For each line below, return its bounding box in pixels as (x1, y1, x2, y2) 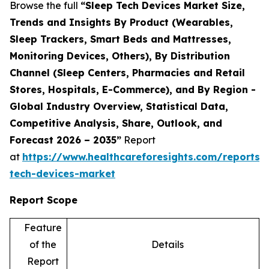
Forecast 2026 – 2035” (10, 133, 121, 146)
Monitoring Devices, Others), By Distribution (10, 49, 230, 62)
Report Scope (10, 193, 77, 206)
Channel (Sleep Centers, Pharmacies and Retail (10, 66, 245, 79)
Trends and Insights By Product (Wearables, (10, 16, 233, 28)
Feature (23, 221, 62, 234)
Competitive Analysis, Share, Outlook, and (10, 116, 222, 129)
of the (29, 238, 56, 250)
